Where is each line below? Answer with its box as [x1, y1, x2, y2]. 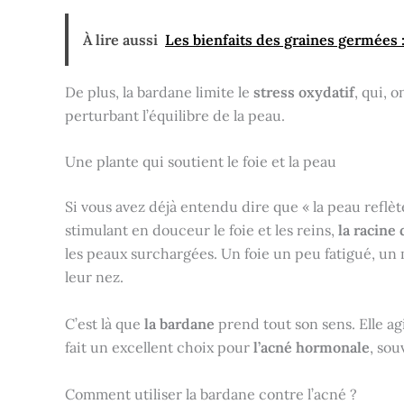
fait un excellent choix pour [65, 337, 253, 356]
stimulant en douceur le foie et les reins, [65, 221, 338, 240]
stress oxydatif [253, 82, 354, 101]
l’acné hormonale [253, 337, 370, 356]
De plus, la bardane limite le [65, 82, 253, 101]
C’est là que [65, 314, 144, 333]
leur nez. [65, 268, 124, 287]
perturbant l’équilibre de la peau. [65, 106, 285, 124]
